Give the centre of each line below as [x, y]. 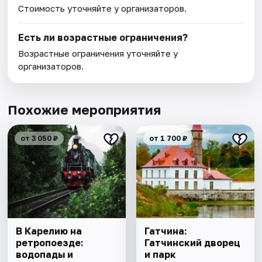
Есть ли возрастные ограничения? [103, 38]
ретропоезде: [50, 243]
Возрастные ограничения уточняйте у [98, 54]
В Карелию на [49, 231]
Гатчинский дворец [192, 243]
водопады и [45, 255]
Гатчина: [166, 231]
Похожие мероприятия [85, 110]
